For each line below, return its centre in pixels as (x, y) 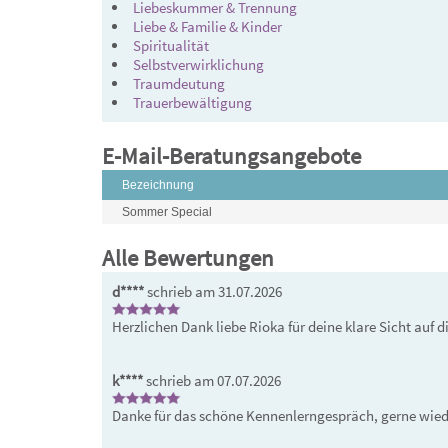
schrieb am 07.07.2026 (212, 380)
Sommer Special (167, 212)
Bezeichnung (158, 185)
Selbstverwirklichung (198, 64)
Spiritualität (171, 45)
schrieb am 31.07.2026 (213, 291)
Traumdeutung (179, 83)
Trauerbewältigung (192, 102)
